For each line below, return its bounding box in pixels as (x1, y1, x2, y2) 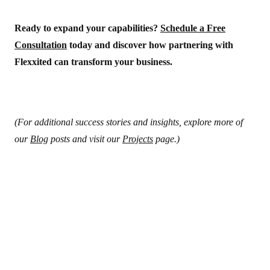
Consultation (14, 40, 67, 50)
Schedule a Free (160, 23, 225, 33)
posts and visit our (48, 134, 122, 144)
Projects (122, 134, 153, 144)
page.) (153, 134, 180, 144)
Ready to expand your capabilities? (14, 23, 160, 33)
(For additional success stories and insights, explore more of (14, 117, 243, 127)
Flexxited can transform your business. (14, 57, 172, 67)
